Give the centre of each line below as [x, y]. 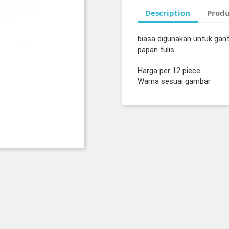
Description [168, 13]
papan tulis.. [157, 50]
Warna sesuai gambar [174, 81]
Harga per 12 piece [169, 71]
